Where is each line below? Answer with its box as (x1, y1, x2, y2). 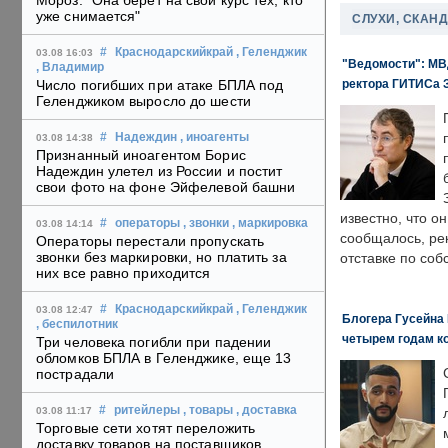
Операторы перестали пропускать (36, 233, 265, 250)
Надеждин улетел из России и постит (36, 163, 283, 180)
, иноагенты (180, 131, 249, 144)
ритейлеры (114, 404, 180, 417)
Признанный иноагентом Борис (36, 147, 246, 164)
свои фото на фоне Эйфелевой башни (36, 179, 296, 196)
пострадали (36, 366, 114, 383)
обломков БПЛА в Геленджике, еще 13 (36, 350, 292, 367)
